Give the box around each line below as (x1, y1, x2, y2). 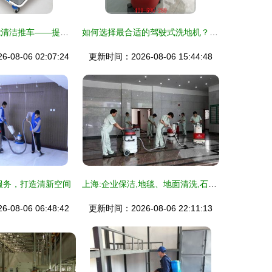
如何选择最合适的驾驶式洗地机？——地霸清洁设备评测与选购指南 (209, 27, 218, 37)
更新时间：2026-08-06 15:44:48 (89, 52, 212, 61)
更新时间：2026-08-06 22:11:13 (89, 203, 212, 213)
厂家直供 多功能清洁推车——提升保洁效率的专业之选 (60, 27, 69, 37)
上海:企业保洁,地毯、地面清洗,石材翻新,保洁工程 (208, 179, 217, 189)
